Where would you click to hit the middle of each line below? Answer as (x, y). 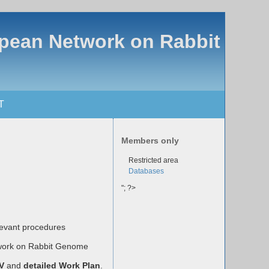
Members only (150, 141)
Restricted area (153, 161)
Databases (146, 171)
